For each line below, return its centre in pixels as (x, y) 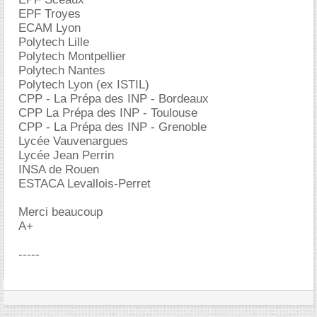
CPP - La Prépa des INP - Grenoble (113, 127)
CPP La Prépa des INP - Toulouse (108, 113)
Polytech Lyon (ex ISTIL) (84, 85)
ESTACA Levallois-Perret (85, 184)
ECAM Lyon (50, 28)
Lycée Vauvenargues (73, 141)
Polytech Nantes (62, 70)
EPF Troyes (50, 14)
